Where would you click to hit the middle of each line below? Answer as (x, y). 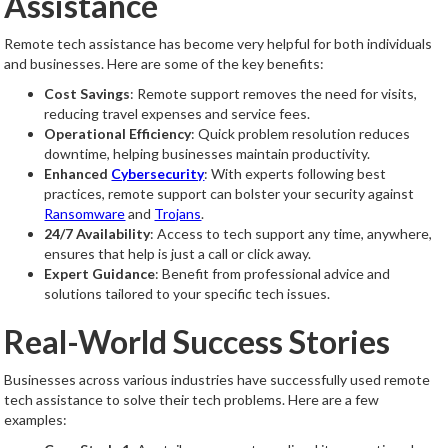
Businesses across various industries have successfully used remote (217, 379)
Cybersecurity (158, 173)
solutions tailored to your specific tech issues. (187, 293)
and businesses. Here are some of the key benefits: (164, 63)
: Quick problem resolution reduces (301, 133)
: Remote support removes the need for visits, (274, 93)
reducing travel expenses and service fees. (177, 113)
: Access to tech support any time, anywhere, (291, 233)
